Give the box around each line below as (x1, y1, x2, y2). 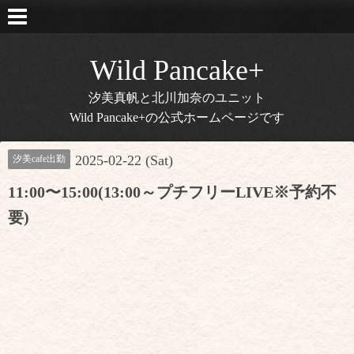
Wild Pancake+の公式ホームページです (70, 111, 284, 124)
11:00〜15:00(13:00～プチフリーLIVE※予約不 (8, 183, 337, 201)
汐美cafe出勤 (13, 153, 66, 164)
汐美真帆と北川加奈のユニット (88, 91, 265, 104)
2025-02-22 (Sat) (75, 153, 173, 168)
